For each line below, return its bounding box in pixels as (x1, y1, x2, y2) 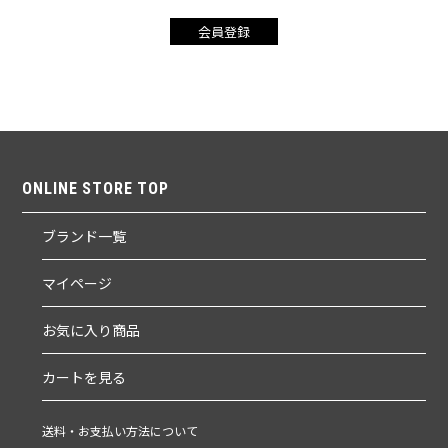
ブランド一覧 (42, 225, 127, 246)
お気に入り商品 (42, 319, 141, 340)
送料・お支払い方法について (42, 421, 199, 439)
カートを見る (42, 366, 127, 387)
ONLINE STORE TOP (22, 178, 169, 198)
